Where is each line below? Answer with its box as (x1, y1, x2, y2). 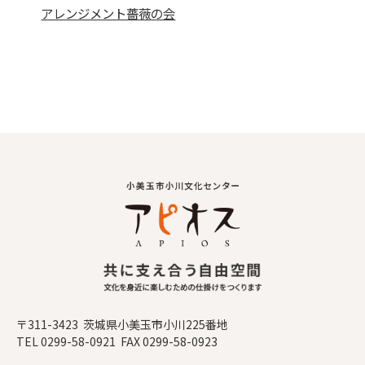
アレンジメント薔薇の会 (41, 4, 176, 22)
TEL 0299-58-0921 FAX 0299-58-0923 (16, 333, 218, 350)
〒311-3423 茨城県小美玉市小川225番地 (16, 316, 228, 332)
